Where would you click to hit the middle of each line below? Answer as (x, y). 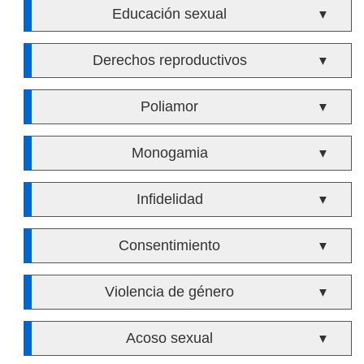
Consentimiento (170, 245)
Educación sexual (170, 14)
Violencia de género (170, 292)
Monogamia (169, 153)
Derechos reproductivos (169, 60)
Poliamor (170, 106)
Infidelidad (169, 199)
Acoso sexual (170, 338)
